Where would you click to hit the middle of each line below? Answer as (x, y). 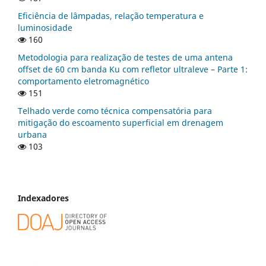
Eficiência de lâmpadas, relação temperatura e (111, 16)
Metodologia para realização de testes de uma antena (125, 58)
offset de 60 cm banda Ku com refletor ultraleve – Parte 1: (133, 69)
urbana (32, 135)
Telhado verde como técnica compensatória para (115, 111)
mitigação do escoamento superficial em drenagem (121, 123)
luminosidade (45, 28)
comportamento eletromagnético (83, 81)
